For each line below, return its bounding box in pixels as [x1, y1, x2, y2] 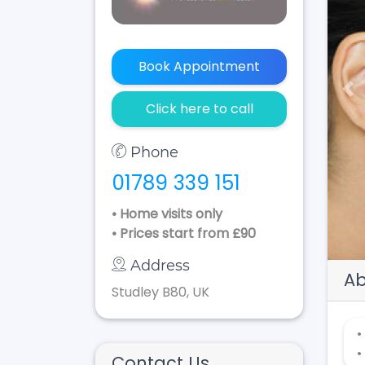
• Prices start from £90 [112, 224, 256, 244]
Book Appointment [139, 57, 260, 77]
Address [130, 257, 190, 275]
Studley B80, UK [112, 283, 209, 302]
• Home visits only [112, 204, 222, 224]
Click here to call [145, 99, 253, 119]
